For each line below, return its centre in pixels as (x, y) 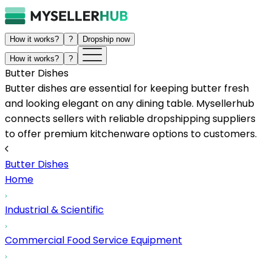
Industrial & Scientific (54, 210)
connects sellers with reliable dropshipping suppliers (130, 119)
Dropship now (106, 39)
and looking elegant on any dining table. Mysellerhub (130, 104)
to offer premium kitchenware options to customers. (131, 134)
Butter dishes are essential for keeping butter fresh (127, 88)
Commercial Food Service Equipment (93, 240)
